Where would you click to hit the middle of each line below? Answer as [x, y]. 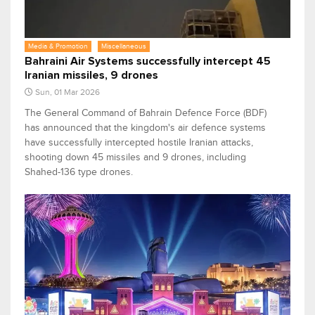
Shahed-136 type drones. [79, 172]
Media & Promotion [58, 46]
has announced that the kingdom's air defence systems [145, 128]
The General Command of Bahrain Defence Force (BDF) [146, 113]
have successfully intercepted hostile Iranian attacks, [139, 143]
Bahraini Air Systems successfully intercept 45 [148, 62]
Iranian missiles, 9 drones [91, 76]
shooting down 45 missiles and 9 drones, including [135, 157]
